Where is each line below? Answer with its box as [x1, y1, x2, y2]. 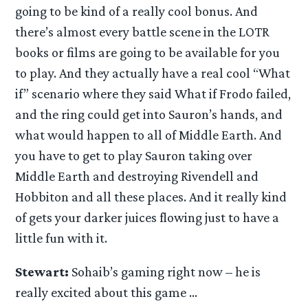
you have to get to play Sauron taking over [15, 148, 253, 164]
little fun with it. [15, 230, 108, 246]
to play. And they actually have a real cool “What [15, 65, 291, 81]
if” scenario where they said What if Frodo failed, [15, 86, 291, 102]
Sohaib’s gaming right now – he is [69, 264, 261, 280]
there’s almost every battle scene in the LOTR [15, 24, 270, 40]
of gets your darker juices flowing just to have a [15, 210, 280, 225]
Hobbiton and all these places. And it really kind [15, 189, 287, 205]
